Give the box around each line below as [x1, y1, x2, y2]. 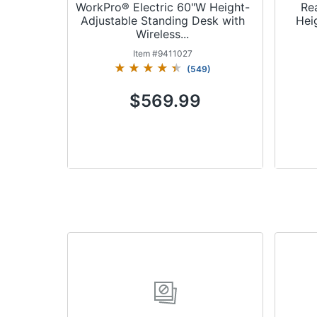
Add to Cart [139, 185, 192, 197]
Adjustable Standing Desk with [80, 13, 245, 28]
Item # [132, 47, 158, 59]
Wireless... [136, 26, 190, 41]
